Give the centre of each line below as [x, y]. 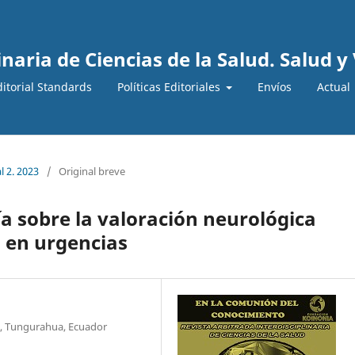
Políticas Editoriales [170, 86]
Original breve [92, 171]
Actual [334, 86]
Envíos [275, 86]
